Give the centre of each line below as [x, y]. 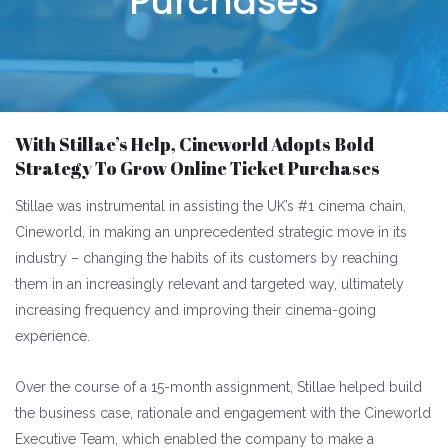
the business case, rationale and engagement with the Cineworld [223, 413]
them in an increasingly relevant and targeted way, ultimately [209, 284]
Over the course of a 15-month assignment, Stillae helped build [218, 387]
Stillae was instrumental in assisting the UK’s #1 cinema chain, [210, 206]
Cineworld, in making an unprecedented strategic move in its [211, 232]
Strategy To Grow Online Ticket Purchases [197, 168]
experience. [52, 336]
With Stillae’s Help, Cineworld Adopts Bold [194, 144]
